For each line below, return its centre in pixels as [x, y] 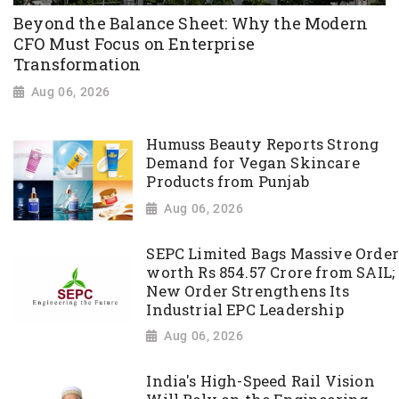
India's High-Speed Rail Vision [261, 382]
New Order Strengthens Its [248, 291]
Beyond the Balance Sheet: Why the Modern [191, 23]
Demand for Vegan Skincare [253, 163]
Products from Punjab [228, 182]
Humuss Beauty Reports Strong [263, 145]
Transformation [77, 64]
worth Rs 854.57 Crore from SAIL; [271, 272]
